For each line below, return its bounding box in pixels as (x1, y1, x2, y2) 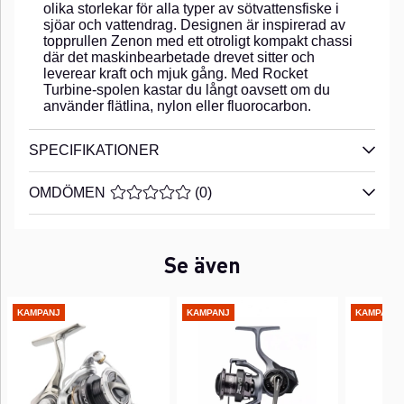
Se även (163, 250, 241, 279)
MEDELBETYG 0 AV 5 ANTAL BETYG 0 (110, 184, 369, 200)
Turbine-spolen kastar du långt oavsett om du (43, 81, 330, 97)
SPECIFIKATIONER (29, 142, 160, 158)
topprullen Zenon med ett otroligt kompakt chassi (43, 32, 353, 49)
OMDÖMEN (29, 184, 106, 200)
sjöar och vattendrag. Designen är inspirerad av (43, 16, 345, 32)
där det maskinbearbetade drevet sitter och (43, 49, 315, 65)
